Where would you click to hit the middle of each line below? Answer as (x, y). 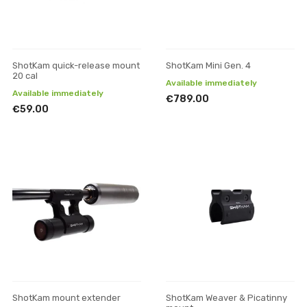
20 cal (25, 76)
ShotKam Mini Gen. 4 (208, 65)
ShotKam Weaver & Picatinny (226, 298)
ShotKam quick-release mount (76, 65)
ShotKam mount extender (66, 298)
